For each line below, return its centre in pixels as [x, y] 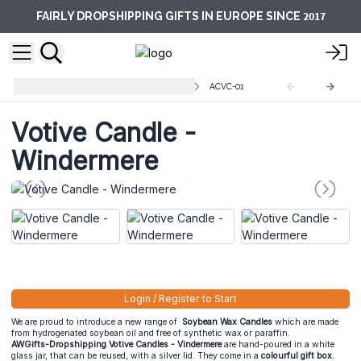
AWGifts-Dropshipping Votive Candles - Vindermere [116, 345]
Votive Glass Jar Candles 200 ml [120, 87]
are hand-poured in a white [278, 345]
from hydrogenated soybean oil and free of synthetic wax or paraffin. [151, 334]
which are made [305, 322]
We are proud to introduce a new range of [95, 322]
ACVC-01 [227, 87]
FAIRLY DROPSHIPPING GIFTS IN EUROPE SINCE [169, 16]
